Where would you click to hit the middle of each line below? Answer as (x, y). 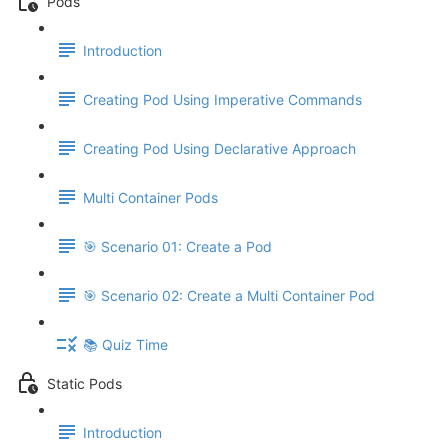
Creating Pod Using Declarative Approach (219, 149)
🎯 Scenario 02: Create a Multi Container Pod (229, 296)
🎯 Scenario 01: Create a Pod (177, 247)
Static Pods (84, 384)
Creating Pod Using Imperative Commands (222, 100)
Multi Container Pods (150, 198)
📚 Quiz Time (125, 345)
